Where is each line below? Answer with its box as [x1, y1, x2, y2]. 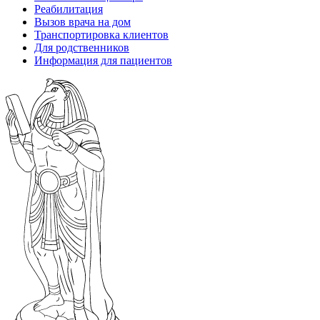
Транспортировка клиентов [34, 28, 169, 41]
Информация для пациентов [34, 54, 172, 66]
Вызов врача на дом [34, 15, 131, 28]
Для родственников [34, 41, 129, 54]
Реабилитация [34, 2, 103, 15]
